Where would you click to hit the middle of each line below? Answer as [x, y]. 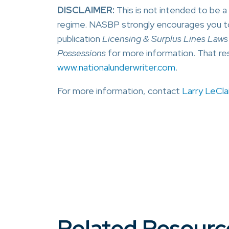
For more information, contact [120, 91]
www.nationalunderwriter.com [116, 67]
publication [80, 39]
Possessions [82, 53]
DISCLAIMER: [86, 10]
